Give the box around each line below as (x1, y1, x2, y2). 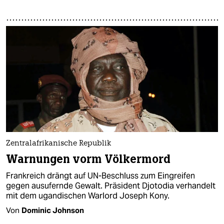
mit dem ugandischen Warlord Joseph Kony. (6, 190, 169, 201)
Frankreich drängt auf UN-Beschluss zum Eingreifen (6, 170, 195, 181)
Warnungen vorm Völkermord (6, 152, 170, 167)
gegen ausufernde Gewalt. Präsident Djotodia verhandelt (6, 180, 215, 191)
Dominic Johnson (21, 205, 84, 215)
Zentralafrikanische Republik (6, 140, 111, 148)
